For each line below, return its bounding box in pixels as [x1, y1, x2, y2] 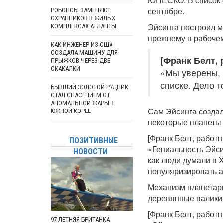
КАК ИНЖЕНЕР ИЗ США [51, 41, 112, 48]
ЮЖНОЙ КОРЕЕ [51, 107, 91, 114]
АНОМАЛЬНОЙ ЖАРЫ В [51, 99, 114, 107]
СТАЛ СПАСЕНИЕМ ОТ [51, 91, 110, 99]
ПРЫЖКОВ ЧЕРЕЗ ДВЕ [51, 57, 110, 64]
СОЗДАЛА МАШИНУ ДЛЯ [51, 49, 118, 56]
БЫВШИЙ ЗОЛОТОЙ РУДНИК [51, 83, 128, 91]
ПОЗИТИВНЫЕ [69, 136, 118, 145]
